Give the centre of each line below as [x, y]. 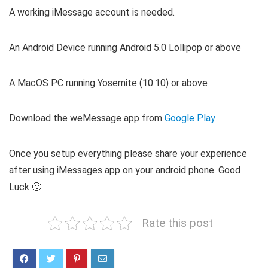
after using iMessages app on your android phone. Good [125, 170]
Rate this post [177, 223]
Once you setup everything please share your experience [128, 153]
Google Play [190, 118]
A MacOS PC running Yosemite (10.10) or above [108, 83]
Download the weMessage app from [87, 118]
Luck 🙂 [25, 187]
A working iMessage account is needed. [92, 12]
